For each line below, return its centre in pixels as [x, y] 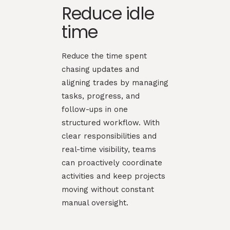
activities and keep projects [113, 176]
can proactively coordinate [112, 162]
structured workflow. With [111, 122]
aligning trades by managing [115, 82]
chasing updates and [100, 69]
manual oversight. [95, 203]
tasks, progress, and [101, 96]
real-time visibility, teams [109, 149]
